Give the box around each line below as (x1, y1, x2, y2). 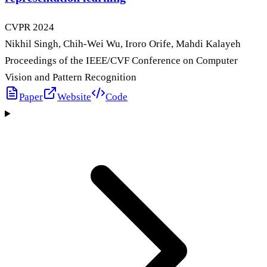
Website (57, 91, 91, 103)
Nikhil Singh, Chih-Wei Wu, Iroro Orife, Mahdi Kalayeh (5, 38, 241, 50)
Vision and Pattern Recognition (5, 72, 136, 83)
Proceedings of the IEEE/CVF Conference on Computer (5, 55, 238, 67)
